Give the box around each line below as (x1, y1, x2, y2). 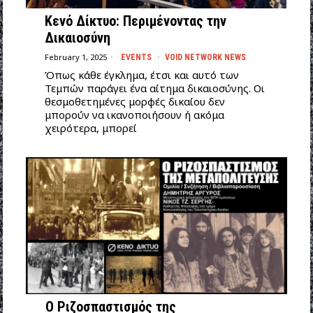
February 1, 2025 (44, 52, 107, 63)
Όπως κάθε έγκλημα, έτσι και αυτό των (44, 67, 239, 82)
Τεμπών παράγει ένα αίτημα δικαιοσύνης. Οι (44, 80, 265, 95)
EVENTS (120, 52, 152, 62)
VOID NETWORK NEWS (164, 52, 246, 62)
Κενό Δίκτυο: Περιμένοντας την (44, 12, 226, 29)
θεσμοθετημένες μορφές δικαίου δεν (44, 94, 225, 108)
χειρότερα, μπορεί (44, 120, 137, 135)
